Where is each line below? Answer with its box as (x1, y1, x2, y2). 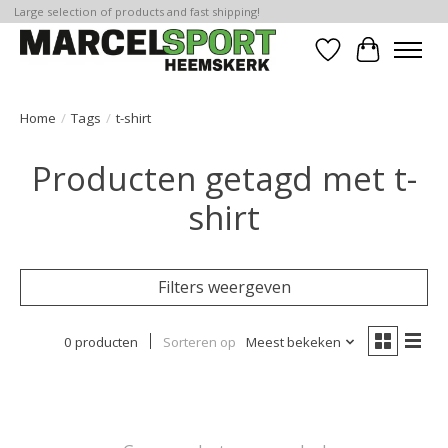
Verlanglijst (327, 49, 413, 72)
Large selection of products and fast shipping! (13, 4, 260, 20)
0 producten (63, 332, 138, 351)
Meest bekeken (245, 332, 341, 351)
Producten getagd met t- (31, 155, 417, 201)
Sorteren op (162, 332, 236, 351)
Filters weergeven (157, 275, 291, 298)
